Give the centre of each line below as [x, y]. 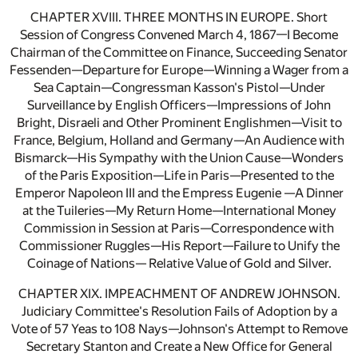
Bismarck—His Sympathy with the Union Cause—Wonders [179, 158]
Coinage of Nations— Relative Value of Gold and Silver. [179, 264]
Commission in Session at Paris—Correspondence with [179, 229]
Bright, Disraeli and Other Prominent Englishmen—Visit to [179, 123]
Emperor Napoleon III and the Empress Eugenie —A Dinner [179, 193]
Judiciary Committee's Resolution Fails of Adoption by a [179, 312]
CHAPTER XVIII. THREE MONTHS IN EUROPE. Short [179, 18]
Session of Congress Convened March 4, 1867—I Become [179, 35]
